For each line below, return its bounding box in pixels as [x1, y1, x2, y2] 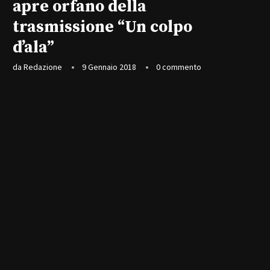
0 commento [156, 61, 201, 72]
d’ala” [13, 37, 54, 58]
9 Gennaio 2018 [82, 61, 136, 72]
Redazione [24, 61, 62, 72]
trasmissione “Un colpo [13, 16, 192, 37]
